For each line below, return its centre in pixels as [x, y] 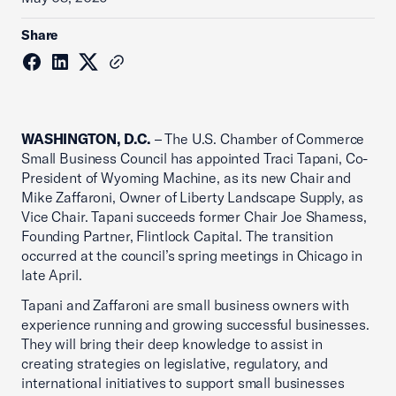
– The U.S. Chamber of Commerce [258, 139]
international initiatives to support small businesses [183, 383]
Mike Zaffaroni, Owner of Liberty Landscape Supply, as [192, 197]
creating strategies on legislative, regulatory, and [175, 363]
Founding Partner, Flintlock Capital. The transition [177, 236]
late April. [52, 275]
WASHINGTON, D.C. [86, 139]
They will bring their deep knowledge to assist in [172, 344]
